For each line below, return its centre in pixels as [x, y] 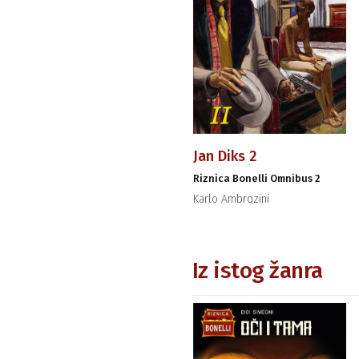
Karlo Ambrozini [231, 200]
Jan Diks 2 [224, 157]
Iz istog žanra [257, 271]
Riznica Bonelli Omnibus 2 [256, 179]
